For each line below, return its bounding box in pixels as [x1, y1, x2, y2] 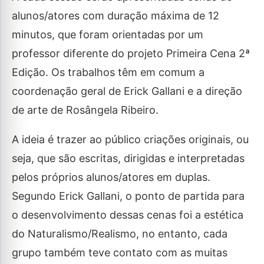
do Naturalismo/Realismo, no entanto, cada [12, 227, 227, 240]
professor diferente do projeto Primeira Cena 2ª [12, 47, 250, 60]
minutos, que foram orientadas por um [12, 28, 203, 41]
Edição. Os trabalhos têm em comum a [12, 66, 204, 78]
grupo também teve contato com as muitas [12, 246, 227, 259]
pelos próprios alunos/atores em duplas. [12, 171, 210, 183]
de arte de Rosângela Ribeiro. [12, 104, 159, 116]
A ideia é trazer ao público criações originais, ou [12, 133, 249, 146]
